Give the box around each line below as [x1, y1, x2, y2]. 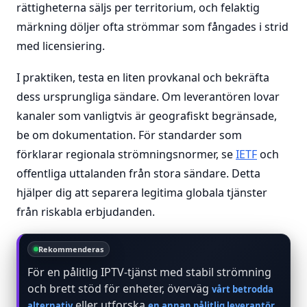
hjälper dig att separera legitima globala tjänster [16, 185, 267, 200]
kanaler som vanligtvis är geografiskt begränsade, [16, 108, 277, 123]
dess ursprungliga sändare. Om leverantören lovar [16, 89, 280, 104]
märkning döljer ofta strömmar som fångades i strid [16, 19, 288, 34]
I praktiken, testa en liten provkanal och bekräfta [16, 70, 269, 85]
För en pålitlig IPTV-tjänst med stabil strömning [27, 265, 271, 280]
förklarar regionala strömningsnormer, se [16, 147, 236, 162]
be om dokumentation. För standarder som [16, 127, 242, 143]
